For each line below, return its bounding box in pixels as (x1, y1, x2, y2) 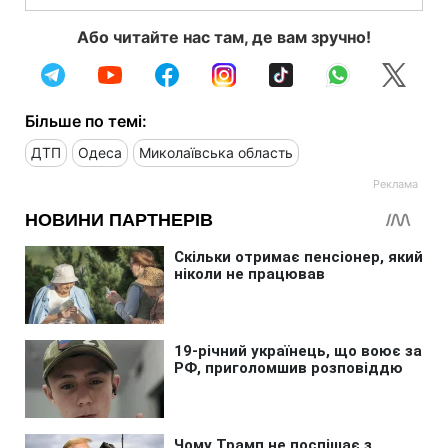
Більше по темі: (25, 110, 147, 131)
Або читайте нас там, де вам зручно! (77, 26, 371, 47)
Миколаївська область (139, 143, 293, 161)
